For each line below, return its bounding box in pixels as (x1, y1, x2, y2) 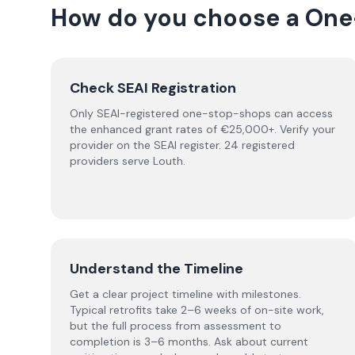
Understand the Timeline (70, 259, 243, 278)
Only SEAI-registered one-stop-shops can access (70, 106, 333, 120)
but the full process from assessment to (70, 319, 281, 333)
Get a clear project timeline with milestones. (70, 287, 301, 301)
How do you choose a (51, 2, 305, 33)
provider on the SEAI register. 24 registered (70, 138, 295, 152)
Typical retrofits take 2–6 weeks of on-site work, (70, 303, 324, 317)
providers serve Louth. (70, 154, 185, 168)
